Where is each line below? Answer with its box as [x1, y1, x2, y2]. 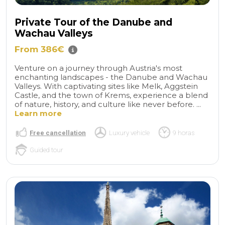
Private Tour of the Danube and [15, 16, 172, 28]
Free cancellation [30, 129, 86, 137]
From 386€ [15, 44, 64, 55]
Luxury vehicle [109, 129, 150, 137]
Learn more [15, 108, 62, 119]
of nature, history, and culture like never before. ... [15, 99, 201, 109]
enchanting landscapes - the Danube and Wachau [15, 72, 207, 82]
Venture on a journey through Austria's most [15, 63, 182, 73]
